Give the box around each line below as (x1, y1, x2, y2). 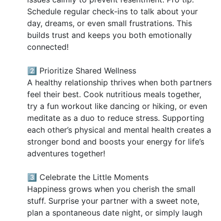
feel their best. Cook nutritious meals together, (27, 89, 201, 100)
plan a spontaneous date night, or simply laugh (27, 208, 202, 218)
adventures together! (27, 148, 105, 159)
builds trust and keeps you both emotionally (27, 30, 192, 40)
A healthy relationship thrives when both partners (27, 77, 212, 88)
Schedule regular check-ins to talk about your (27, 6, 198, 17)
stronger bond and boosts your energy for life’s (27, 137, 204, 147)
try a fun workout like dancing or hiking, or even (27, 101, 207, 111)
